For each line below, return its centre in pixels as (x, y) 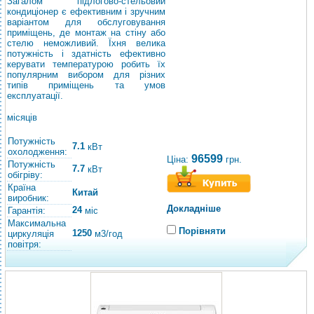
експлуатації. (35, 96)
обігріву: (25, 175)
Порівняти (202, 231)
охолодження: (37, 152)
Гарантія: (27, 211)
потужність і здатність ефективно (86, 54)
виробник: (28, 198)
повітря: (25, 244)
